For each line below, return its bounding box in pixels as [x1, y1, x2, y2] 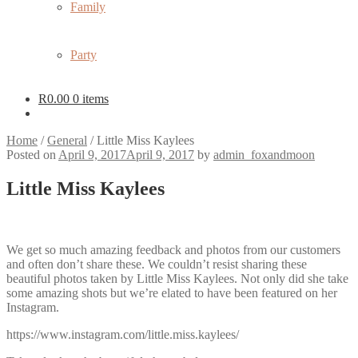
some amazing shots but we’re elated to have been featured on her [6, 286, 337, 300]
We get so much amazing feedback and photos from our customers [6, 243, 340, 257]
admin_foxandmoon [213, 148, 315, 162]
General [47, 133, 87, 148]
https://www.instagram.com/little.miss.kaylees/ [6, 328, 239, 342]
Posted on [6, 148, 58, 162]
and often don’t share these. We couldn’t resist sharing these [6, 257, 307, 272]
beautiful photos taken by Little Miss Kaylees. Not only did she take [6, 272, 348, 286]
